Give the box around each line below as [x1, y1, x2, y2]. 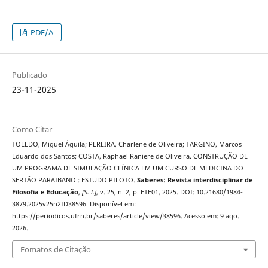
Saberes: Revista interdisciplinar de [136, 176, 253, 185]
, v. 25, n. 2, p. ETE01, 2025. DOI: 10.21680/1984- [96, 188, 243, 197]
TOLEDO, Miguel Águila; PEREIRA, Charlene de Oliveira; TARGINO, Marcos [11, 140, 242, 149]
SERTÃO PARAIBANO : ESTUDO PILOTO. [11, 176, 137, 185]
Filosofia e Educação [11, 188, 78, 197]
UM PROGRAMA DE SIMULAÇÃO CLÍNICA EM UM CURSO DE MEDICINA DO [11, 164, 243, 173]
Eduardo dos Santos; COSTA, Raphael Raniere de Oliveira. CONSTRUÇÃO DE [11, 152, 248, 161]
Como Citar [11, 124, 52, 135]
